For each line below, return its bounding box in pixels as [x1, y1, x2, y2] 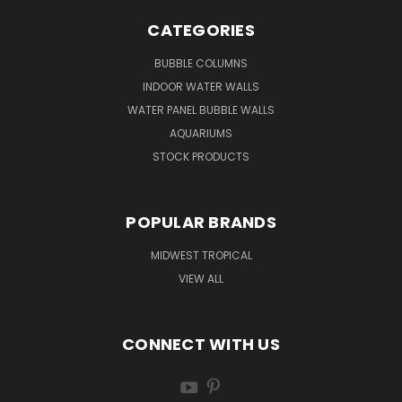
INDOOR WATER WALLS [143, 78, 259, 94]
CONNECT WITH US [122, 332, 280, 355]
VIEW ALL [179, 270, 223, 286]
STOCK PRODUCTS [153, 148, 249, 164]
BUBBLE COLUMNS [154, 55, 248, 71]
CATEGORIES [147, 18, 255, 41]
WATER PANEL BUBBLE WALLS [127, 101, 275, 118]
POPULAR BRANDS [126, 210, 276, 233]
